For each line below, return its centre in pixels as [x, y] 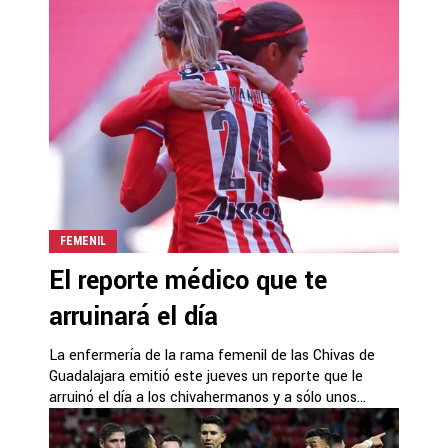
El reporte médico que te [188, 281]
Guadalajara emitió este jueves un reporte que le [206, 376]
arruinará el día [133, 317]
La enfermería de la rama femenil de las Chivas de [212, 355]
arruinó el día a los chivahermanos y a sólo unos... [207, 397]
